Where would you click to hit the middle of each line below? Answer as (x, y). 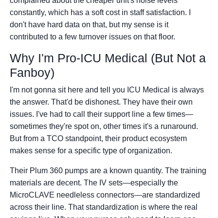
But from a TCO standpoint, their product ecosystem (98, 139)
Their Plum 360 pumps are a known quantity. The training (108, 171)
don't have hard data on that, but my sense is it (89, 25)
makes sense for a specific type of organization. (91, 151)
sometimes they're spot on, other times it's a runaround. (104, 127)
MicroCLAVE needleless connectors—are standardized (105, 195)
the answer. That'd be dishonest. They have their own (101, 102)
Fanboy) (32, 73)
